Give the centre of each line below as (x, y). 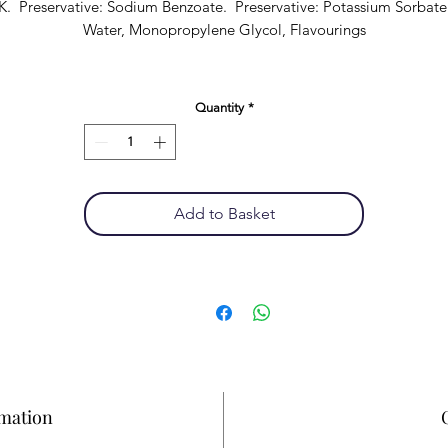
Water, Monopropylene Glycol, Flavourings (224, 29)
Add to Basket (224, 213)
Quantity (219, 107)
